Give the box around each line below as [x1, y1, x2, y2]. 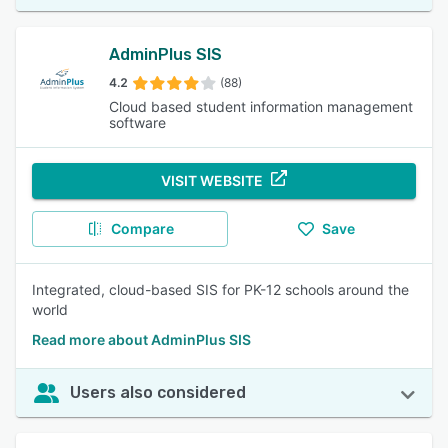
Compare [110, 220, 174, 237]
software [108, 114, 166, 131]
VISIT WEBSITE [161, 172, 263, 189]
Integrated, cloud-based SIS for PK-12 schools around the [32, 281, 409, 298]
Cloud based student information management [108, 98, 413, 115]
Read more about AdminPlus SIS [32, 331, 251, 348]
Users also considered [70, 383, 246, 402]
